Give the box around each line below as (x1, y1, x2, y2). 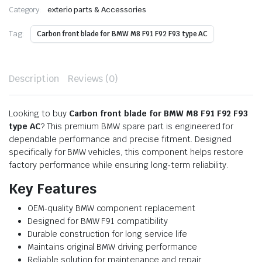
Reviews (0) (67, 72, 119, 85)
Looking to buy (9, 108, 69, 119)
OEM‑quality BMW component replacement (27, 202, 195, 213)
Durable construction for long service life (27, 228, 187, 239)
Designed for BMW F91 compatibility (27, 215, 168, 226)
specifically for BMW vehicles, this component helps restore (9, 146, 244, 157)
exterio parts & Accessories (47, 4, 146, 15)
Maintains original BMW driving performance (27, 241, 197, 252)
